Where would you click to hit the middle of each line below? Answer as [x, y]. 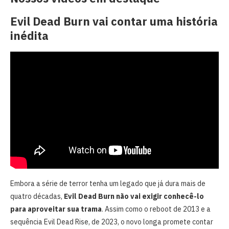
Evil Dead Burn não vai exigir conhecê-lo [134, 197]
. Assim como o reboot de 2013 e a [156, 209]
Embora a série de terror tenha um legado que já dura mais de [108, 184]
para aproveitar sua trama [56, 209]
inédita [29, 35]
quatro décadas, [37, 197]
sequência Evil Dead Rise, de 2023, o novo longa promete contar [112, 222]
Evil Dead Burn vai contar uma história [114, 21]
